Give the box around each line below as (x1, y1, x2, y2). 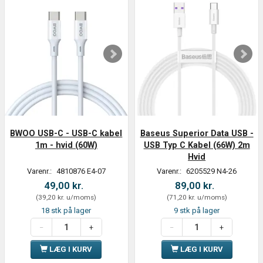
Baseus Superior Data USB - (140, 129, 254, 139)
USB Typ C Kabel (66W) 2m (143, 140, 250, 150)
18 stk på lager (41, 206, 92, 215)
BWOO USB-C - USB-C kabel (10, 129, 123, 139)
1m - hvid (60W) (35, 140, 97, 150)
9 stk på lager (174, 206, 220, 215)
